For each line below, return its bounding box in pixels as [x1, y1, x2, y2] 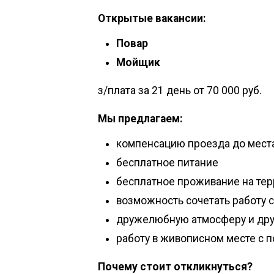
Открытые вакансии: [98, 12, 206, 24]
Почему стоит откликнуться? [98, 260, 253, 273]
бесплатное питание [116, 156, 218, 169]
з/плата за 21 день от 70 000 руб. [98, 84, 262, 97]
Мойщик [116, 56, 160, 68]
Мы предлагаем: [98, 112, 183, 125]
